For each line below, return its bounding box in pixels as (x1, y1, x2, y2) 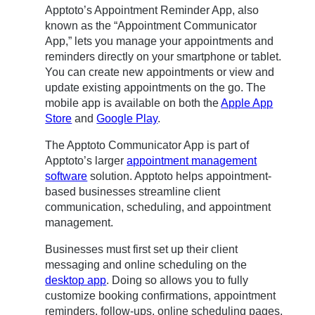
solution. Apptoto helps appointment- (87, 170, 272, 183)
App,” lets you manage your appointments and (45, 35, 274, 48)
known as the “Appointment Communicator (45, 20, 257, 32)
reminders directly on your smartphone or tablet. (45, 51, 282, 63)
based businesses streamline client (45, 186, 221, 198)
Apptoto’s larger (45, 155, 127, 167)
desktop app (45, 274, 107, 287)
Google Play (96, 112, 158, 125)
